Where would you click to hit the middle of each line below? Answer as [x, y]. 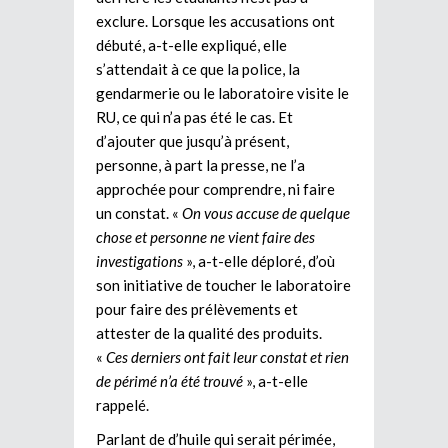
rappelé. [122, 404]
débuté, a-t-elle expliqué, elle [191, 44]
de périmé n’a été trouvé [169, 380]
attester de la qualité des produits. [209, 332]
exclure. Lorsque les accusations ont [215, 20]
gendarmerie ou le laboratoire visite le [222, 92]
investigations [139, 260]
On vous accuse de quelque [266, 212]
